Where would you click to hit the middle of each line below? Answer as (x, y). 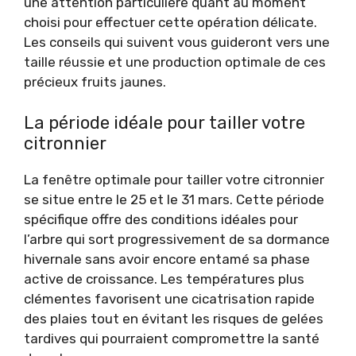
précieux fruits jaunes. (95, 82)
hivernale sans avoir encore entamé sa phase (167, 259)
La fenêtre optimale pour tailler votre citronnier (174, 179)
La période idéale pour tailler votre (164, 122)
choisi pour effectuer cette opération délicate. (170, 22)
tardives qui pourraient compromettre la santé (172, 338)
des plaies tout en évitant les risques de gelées (174, 318)
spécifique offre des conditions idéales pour (161, 219)
